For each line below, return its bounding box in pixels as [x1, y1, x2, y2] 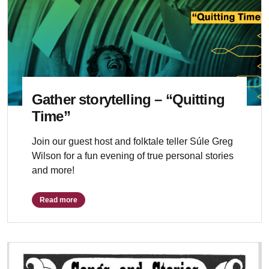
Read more [40, 196, 77, 204]
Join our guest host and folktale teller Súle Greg [32, 136, 233, 147]
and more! [32, 165, 74, 175]
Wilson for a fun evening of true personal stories [32, 151, 234, 161]
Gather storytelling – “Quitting [32, 91, 225, 107]
